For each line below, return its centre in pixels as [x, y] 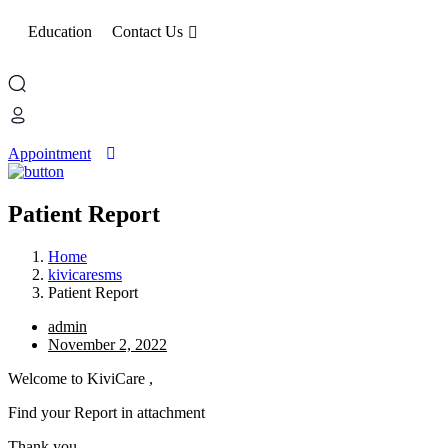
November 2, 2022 [107, 344]
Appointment [49, 153]
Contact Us [147, 31]
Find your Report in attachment [106, 412]
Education [60, 31]
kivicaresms [85, 274]
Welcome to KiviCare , [80, 378]
